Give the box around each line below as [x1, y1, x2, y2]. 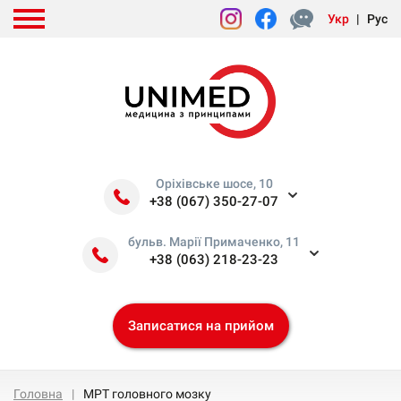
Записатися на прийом [127, 318, 274, 334]
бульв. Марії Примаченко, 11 [128, 235, 300, 249]
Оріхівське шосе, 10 [155, 176, 273, 191]
